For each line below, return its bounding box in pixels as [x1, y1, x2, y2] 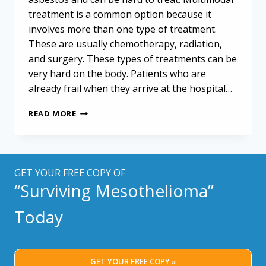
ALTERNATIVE [75, 141, 132, 153]
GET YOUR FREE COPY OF [14, 166, 125, 180]
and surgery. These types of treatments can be [28, 52, 237, 66]
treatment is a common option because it [28, 8, 211, 21]
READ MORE [28, 108, 77, 119]
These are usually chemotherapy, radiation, [28, 37, 222, 51]
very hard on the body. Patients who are [28, 67, 206, 81]
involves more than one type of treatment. [28, 23, 217, 36]
